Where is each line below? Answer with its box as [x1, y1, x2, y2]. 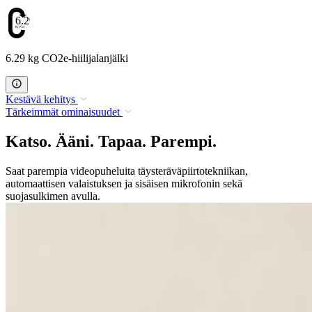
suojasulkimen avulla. [6, 189, 100, 202]
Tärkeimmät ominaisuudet [6, 105, 120, 118]
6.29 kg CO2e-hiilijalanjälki [6, 52, 128, 64]
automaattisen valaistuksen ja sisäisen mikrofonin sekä [6, 177, 242, 189]
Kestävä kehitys [6, 93, 75, 105]
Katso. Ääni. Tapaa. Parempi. [6, 132, 217, 150]
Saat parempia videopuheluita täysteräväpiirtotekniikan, [6, 164, 248, 177]
